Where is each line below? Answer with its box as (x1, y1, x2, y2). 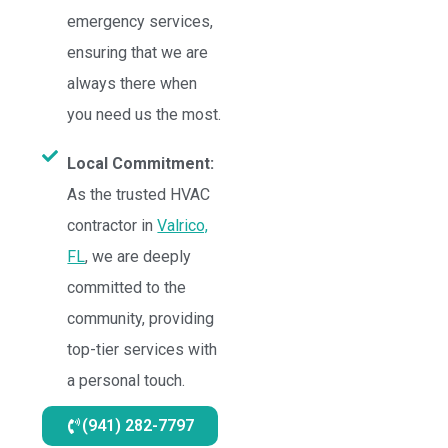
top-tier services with (67, 340, 218, 359)
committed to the (67, 278, 187, 297)
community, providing (67, 309, 215, 328)
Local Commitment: (67, 154, 215, 173)
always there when (67, 74, 198, 93)
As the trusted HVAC (67, 185, 211, 204)
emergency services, (67, 12, 214, 31)
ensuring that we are (67, 43, 209, 62)
